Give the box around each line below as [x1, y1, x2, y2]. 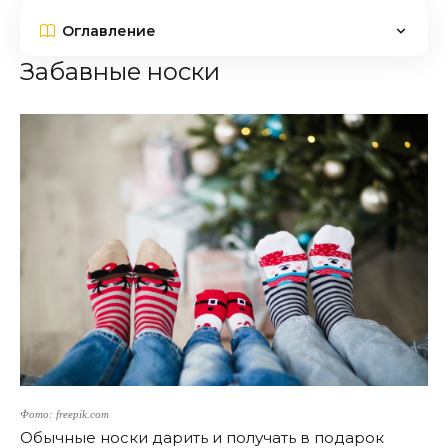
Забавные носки [20, 57, 220, 87]
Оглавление [62, 21, 156, 40]
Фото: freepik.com [20, 408, 109, 420]
